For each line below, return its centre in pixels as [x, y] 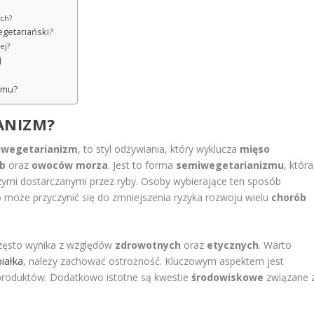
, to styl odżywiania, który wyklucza [159, 149]
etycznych [233, 245]
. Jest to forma [142, 165]
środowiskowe [228, 278]
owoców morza [70, 165]
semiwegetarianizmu [230, 165]
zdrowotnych [148, 245]
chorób [289, 197]
